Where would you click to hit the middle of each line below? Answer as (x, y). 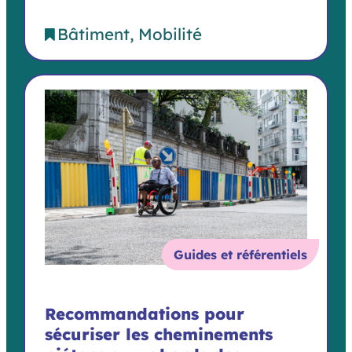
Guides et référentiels (240, 254)
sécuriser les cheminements (159, 334)
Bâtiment (93, 34)
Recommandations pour (145, 313)
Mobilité (170, 34)
